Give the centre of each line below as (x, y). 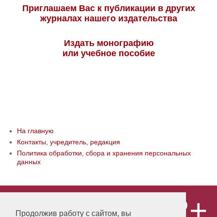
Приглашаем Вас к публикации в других (108, 8)
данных (29, 162)
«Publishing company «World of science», (74, 208)
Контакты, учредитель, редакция (69, 142)
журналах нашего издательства (108, 18)
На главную (35, 131)
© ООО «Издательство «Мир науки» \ (69, 200)
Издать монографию (108, 43)
